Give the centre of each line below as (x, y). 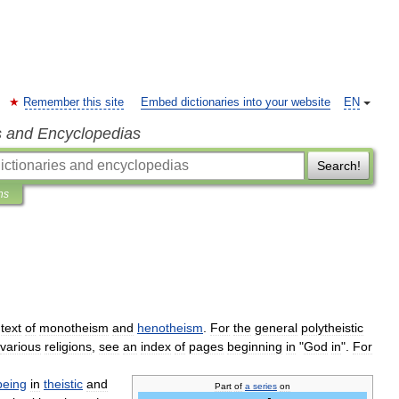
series (265, 386)
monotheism (74, 328)
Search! (338, 166)
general (276, 328)
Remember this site (73, 102)
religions (68, 346)
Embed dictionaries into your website (236, 102)
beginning (255, 346)
